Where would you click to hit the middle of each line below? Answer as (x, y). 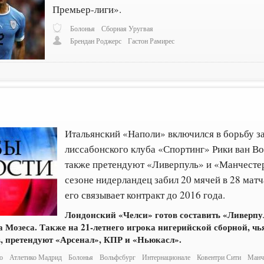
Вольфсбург (118, 257)
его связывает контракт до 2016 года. (145, 194)
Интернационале (166, 257)
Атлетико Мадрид (36, 257)
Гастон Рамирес (151, 41)
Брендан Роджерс (96, 41)
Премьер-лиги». (87, 9)
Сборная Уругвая (128, 28)
